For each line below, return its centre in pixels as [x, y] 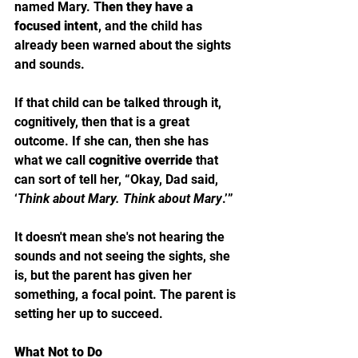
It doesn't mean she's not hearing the [121, 237]
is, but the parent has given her [105, 275]
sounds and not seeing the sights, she [124, 256]
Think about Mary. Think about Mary [120, 198]
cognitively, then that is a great [103, 121]
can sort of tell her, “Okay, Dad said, [118, 179]
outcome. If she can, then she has [113, 141]
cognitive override [142, 160]
